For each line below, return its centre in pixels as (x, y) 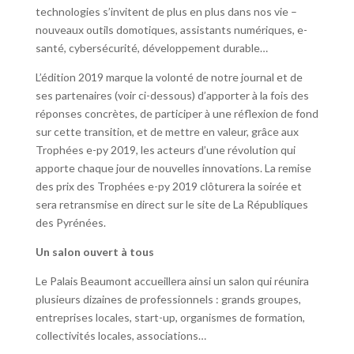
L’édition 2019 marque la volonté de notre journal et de (169, 77)
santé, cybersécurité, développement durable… (151, 47)
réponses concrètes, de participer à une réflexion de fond (177, 113)
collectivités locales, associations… (121, 335)
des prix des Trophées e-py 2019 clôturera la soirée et (168, 186)
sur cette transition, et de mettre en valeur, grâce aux (167, 131)
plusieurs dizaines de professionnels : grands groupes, (168, 299)
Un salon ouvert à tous (94, 251)
